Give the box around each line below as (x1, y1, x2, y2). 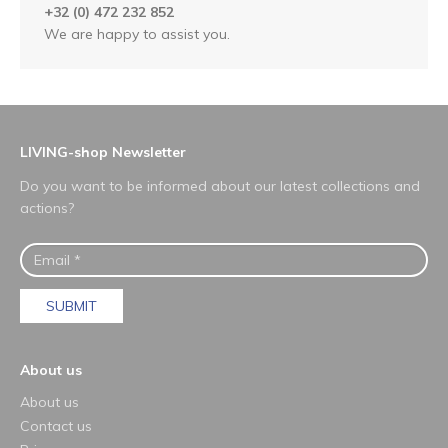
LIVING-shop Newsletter (20, 142, 186, 161)
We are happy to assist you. (44, 24, 230, 43)
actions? (20, 198, 74, 217)
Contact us (20, 416, 92, 435)
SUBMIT (46, 296, 97, 315)
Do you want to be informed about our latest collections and (20, 176, 420, 195)
